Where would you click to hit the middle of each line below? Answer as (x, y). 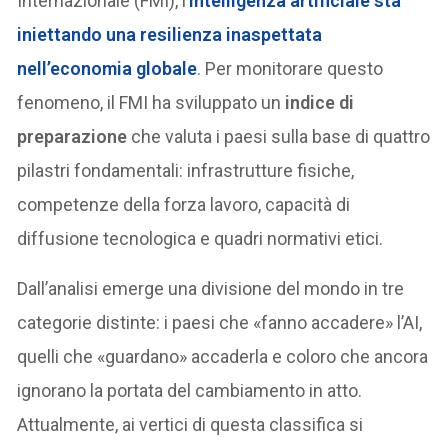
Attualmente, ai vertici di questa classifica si (190, 425)
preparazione (72, 137)
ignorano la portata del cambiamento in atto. (190, 391)
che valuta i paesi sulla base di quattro (279, 137)
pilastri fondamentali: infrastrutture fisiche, (186, 171)
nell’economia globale (107, 69)
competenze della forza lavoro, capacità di (184, 205)
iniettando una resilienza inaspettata (170, 35)
